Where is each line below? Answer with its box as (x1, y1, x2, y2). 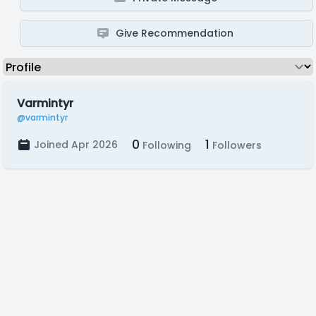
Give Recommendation (116, 26, 234, 40)
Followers (209, 138, 262, 152)
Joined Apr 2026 (34, 138, 118, 152)
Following (140, 138, 191, 152)
